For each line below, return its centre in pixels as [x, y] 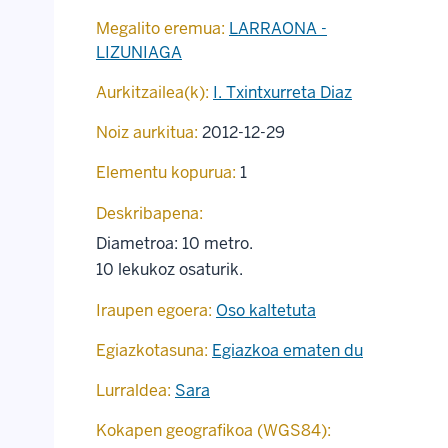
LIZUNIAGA [139, 52]
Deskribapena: [149, 213]
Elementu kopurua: [166, 172]
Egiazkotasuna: [152, 350]
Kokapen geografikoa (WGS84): [213, 430]
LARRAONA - [278, 28]
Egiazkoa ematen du [287, 350]
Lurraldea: [133, 390]
